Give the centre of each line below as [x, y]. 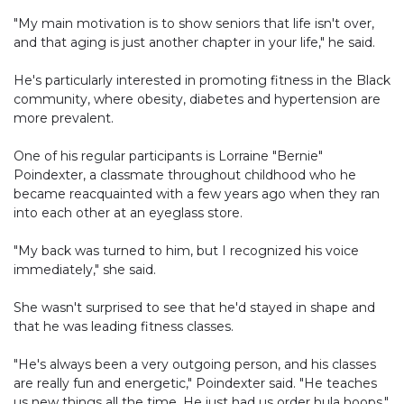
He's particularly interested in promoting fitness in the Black [202, 80]
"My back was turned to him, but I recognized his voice [186, 250]
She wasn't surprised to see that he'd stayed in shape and [194, 307]
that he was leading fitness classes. [124, 326]
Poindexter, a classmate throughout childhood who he [185, 174]
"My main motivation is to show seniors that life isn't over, [194, 23]
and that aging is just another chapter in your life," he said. [194, 42]
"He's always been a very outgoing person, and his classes [195, 364]
